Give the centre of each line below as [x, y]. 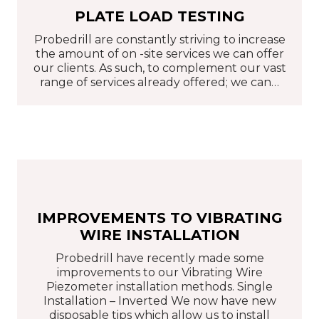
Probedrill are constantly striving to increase [159, 40]
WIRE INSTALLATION [159, 235]
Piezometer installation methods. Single [159, 286]
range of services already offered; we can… [159, 83]
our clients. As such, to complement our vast [159, 68]
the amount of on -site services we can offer [159, 54]
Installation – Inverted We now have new [159, 300]
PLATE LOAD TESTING [159, 17]
